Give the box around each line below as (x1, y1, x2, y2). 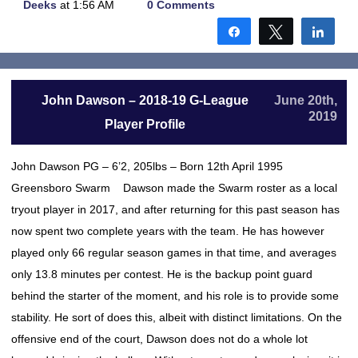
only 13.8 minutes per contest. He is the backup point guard (11, 268, 312, 280)
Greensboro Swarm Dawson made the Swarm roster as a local (11, 181, 337, 194)
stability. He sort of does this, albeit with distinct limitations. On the (11, 311, 342, 324)
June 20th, (274, 93, 337, 107)
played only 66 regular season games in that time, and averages (11, 246, 336, 259)
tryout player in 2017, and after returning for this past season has (11, 203, 340, 216)
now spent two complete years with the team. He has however (11, 225, 324, 237)
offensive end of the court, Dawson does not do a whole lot (11, 332, 308, 345)
